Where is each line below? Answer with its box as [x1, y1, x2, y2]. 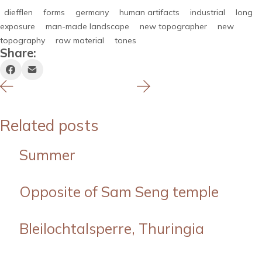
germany [75, 7, 109, 18]
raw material [56, 35, 104, 46]
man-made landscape [46, 21, 129, 32]
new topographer [140, 21, 207, 32]
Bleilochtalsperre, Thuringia [19, 220, 204, 238]
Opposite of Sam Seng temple [19, 183, 219, 201]
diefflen [4, 7, 33, 18]
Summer [19, 146, 75, 164]
